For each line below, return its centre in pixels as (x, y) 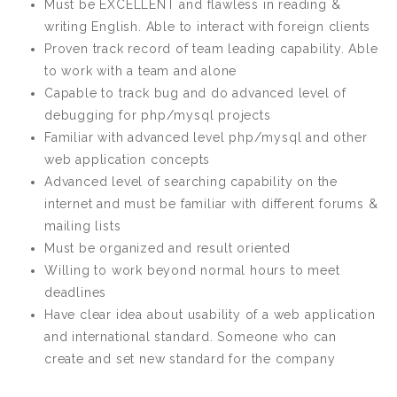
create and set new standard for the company (190, 359)
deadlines (76, 292)
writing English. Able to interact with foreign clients (208, 27)
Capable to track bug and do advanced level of (195, 93)
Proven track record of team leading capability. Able (211, 49)
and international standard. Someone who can (191, 337)
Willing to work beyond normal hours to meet (192, 270)
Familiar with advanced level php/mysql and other (206, 137)
